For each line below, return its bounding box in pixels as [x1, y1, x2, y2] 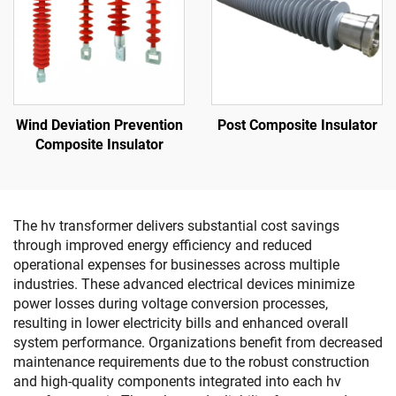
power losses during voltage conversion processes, [13, 295, 328, 312]
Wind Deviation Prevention [15, 117, 183, 133]
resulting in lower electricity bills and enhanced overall [13, 315, 348, 331]
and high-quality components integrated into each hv [13, 373, 341, 390]
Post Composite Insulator [217, 117, 377, 133]
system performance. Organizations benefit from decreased [13, 334, 383, 351]
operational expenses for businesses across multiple [13, 256, 339, 273]
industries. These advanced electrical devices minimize [13, 276, 354, 293]
